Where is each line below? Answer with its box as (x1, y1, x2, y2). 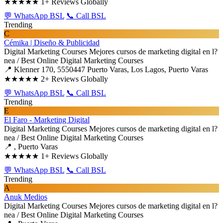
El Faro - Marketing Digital (4, 115, 90, 124)
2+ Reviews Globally (41, 75, 108, 83)
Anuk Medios (4, 193, 47, 201)
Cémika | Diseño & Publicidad (4, 38, 100, 47)
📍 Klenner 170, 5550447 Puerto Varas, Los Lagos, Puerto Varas (4, 65, 208, 74)
